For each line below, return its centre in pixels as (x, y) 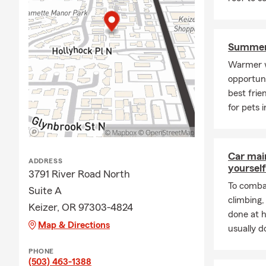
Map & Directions (74, 225)
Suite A (45, 191)
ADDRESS (46, 161)
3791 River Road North (79, 174)
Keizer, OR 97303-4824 (81, 208)
